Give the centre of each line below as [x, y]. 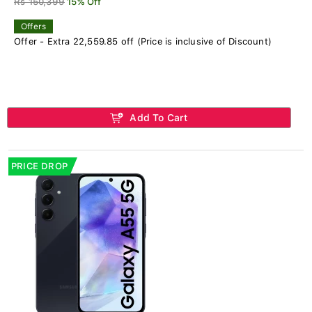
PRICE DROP [39, 166]
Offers [34, 26]
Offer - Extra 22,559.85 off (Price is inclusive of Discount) [143, 41]
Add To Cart [157, 117]
